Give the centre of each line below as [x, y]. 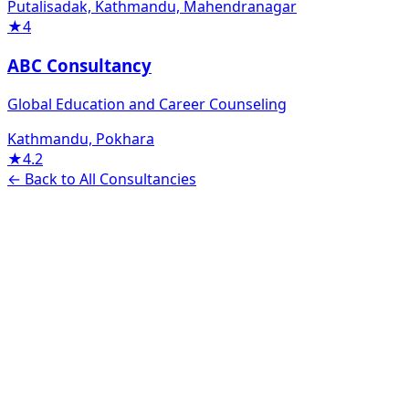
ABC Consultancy [79, 65]
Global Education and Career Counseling [147, 104]
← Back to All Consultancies [102, 178]
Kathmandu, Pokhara [81, 138]
